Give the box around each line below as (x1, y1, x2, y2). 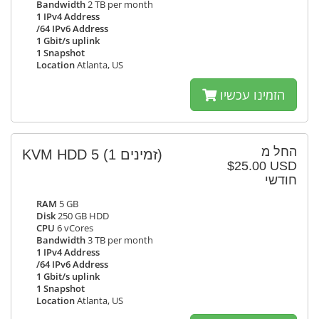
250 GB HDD (56, 210, 109, 222)
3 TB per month (85, 234, 153, 246)
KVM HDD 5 (22, 147, 103, 162)
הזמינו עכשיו (220, 86, 285, 103)
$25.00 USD (227, 159, 297, 173)
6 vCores (55, 222, 93, 234)
